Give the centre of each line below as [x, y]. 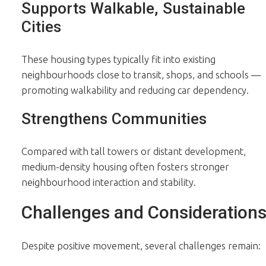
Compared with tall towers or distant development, [133, 151]
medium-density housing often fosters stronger [125, 167]
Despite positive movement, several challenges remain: [141, 246]
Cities [41, 26]
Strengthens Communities [114, 118]
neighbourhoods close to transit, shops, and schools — [141, 75]
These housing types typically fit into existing [118, 59]
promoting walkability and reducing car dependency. [135, 90]
